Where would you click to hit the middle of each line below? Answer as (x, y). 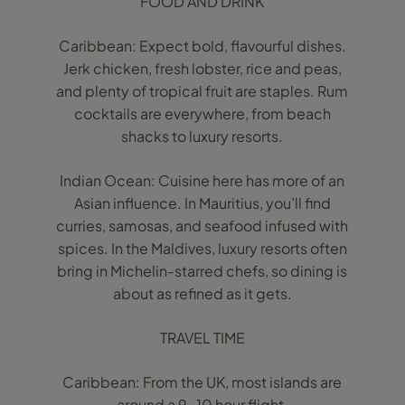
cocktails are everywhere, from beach (202, 113)
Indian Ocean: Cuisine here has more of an (202, 180)
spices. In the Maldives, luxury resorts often (202, 248)
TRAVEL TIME (202, 338)
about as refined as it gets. (202, 293)
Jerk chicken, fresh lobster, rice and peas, (202, 68)
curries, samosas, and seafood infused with (202, 226)
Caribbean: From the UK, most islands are (202, 382)
